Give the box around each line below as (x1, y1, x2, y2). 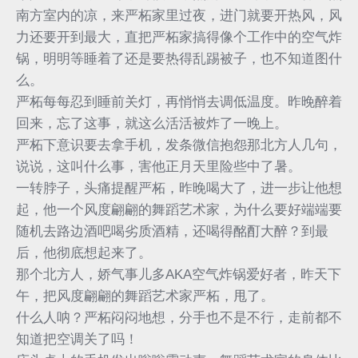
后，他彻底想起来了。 (16, 245, 152, 261)
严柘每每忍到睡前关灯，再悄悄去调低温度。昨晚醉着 (16, 93, 342, 109)
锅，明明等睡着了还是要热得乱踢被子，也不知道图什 (16, 50, 342, 66)
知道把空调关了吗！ (16, 331, 138, 347)
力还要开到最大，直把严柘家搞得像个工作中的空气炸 (16, 29, 342, 45)
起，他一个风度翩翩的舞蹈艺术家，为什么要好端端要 (16, 201, 342, 217)
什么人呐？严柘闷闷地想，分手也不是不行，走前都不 (16, 309, 342, 325)
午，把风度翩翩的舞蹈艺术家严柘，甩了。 (16, 288, 274, 304)
